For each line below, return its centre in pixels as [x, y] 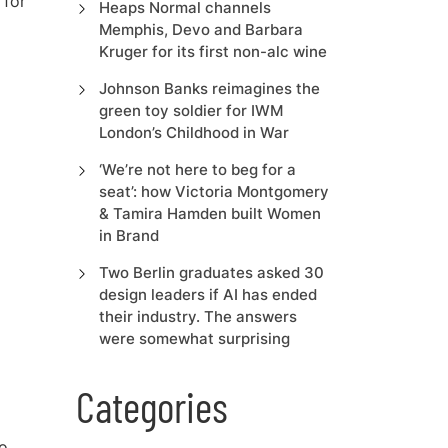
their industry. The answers [197, 316]
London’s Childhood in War [193, 132]
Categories [152, 406]
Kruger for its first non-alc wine [212, 51]
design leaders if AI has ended [207, 294]
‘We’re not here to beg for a [197, 169]
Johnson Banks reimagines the [209, 88]
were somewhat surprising [194, 338]
